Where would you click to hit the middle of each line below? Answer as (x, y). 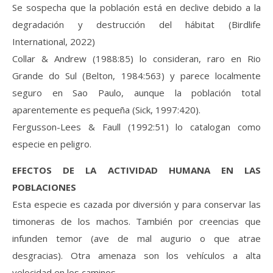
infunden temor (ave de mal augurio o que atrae (136, 238)
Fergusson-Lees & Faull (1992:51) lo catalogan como (136, 126)
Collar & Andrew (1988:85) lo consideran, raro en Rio (136, 58)
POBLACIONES (44, 187)
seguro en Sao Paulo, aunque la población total (136, 92)
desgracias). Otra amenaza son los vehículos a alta (136, 255)
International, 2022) (54, 41)
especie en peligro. (52, 144)
